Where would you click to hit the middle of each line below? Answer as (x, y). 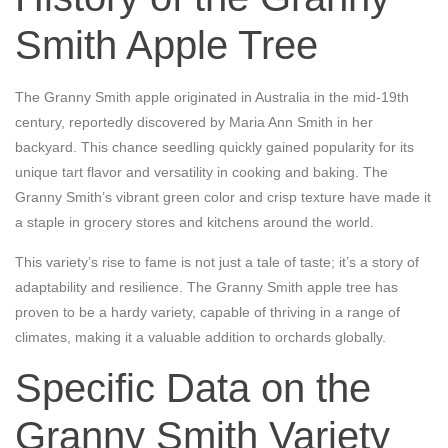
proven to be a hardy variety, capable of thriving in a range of (207, 311)
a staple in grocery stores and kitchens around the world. (194, 222)
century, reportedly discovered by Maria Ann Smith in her (194, 122)
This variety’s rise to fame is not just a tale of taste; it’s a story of (217, 261)
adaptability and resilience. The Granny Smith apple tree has (206, 286)
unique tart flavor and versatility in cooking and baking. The (201, 172)
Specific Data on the (193, 388)
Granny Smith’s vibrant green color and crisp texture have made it (223, 197)
